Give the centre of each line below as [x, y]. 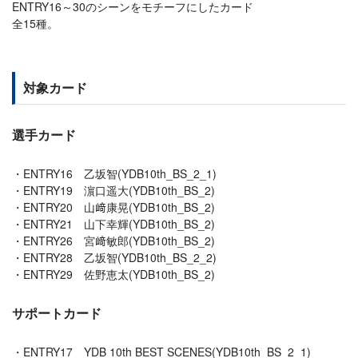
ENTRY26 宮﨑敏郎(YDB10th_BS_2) [119, 240]
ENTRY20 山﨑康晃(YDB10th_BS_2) [119, 207]
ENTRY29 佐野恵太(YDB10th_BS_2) [119, 274]
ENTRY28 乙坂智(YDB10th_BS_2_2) [120, 257]
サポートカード [57, 312]
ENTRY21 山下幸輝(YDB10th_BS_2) [119, 223]
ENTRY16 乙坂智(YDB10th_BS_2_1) [120, 173]
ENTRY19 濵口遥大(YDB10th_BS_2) [119, 190]
